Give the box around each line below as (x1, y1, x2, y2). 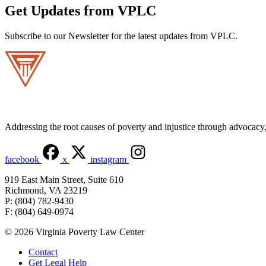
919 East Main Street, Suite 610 (5, 175, 123, 185)
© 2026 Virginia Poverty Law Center (5, 227, 144, 237)
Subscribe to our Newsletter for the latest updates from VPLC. (5, 31, 237, 42)
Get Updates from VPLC (5, 3, 156, 19)
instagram (90, 154, 126, 165)
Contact (28, 247, 58, 258)
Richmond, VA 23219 (5, 185, 87, 196)
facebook (5, 154, 39, 165)
